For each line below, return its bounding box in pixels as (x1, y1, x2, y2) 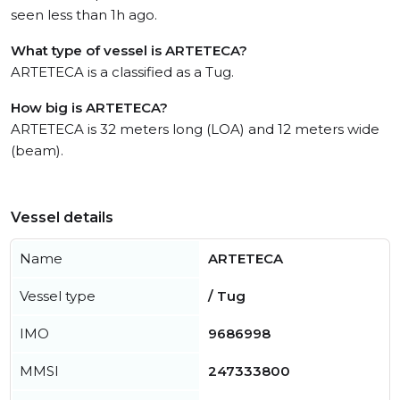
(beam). (11, 142, 63, 159)
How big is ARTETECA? (11, 99, 168, 116)
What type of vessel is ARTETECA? (11, 42, 247, 59)
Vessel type (20, 287, 96, 304)
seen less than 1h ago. (11, 6, 157, 23)
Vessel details (11, 209, 113, 226)
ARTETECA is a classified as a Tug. (11, 63, 234, 80)
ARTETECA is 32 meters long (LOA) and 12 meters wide (11, 121, 379, 137)
